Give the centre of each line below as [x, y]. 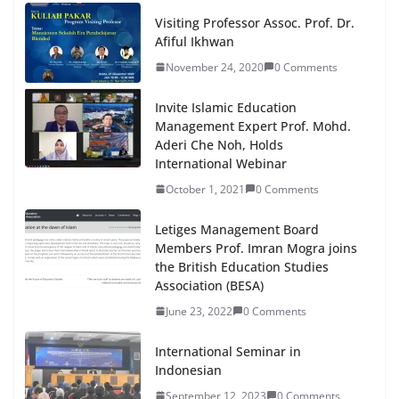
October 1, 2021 [205, 189]
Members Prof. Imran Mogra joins [256, 248]
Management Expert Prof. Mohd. [253, 126]
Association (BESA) [209, 285]
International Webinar [221, 163]
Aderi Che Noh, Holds [219, 144]
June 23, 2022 [199, 311]
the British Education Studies [242, 266]
